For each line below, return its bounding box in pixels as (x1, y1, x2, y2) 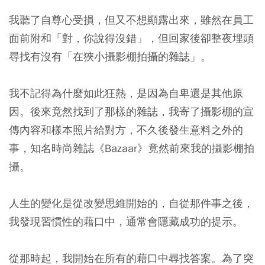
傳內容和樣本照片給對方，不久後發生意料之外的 (9, 123, 243, 137)
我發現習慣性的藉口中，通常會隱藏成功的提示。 (9, 215, 243, 229)
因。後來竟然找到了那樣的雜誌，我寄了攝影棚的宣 (9, 105, 254, 119)
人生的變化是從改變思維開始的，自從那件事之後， (9, 196, 254, 211)
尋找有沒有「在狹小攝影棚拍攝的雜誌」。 (9, 50, 211, 64)
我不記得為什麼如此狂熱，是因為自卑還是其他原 (9, 86, 243, 101)
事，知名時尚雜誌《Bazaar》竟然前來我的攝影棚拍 (9, 141, 254, 156)
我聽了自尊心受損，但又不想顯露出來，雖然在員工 (9, 13, 254, 27)
